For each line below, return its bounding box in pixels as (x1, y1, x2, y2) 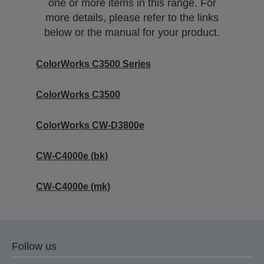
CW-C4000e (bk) (36, 150, 108, 161)
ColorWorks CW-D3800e (36, 120, 144, 130)
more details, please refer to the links (45, 11, 219, 24)
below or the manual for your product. (44, 26, 220, 38)
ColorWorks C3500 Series (36, 58, 151, 69)
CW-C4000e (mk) (36, 181, 110, 192)
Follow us (12, 240, 57, 252)
